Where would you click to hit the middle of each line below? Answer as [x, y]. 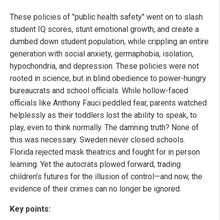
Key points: [30, 209]
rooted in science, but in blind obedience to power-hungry [108, 79]
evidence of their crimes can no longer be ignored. [96, 189]
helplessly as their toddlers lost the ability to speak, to [103, 115]
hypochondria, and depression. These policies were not [104, 66]
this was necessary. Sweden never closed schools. [97, 140]
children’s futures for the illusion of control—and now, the [106, 177]
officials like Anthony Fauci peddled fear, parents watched [108, 103]
